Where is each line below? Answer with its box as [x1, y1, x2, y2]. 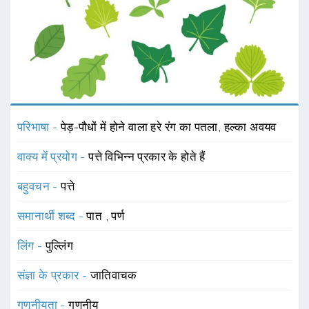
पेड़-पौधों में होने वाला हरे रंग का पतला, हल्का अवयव [60, 119, 277, 134]
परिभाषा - [17, 119, 61, 134]
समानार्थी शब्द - [17, 208, 87, 223]
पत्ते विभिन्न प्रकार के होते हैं [88, 149, 206, 163]
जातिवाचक [90, 268, 137, 282]
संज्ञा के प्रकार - [17, 268, 90, 282]
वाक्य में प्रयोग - [17, 149, 89, 163]
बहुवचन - [17, 179, 61, 193]
